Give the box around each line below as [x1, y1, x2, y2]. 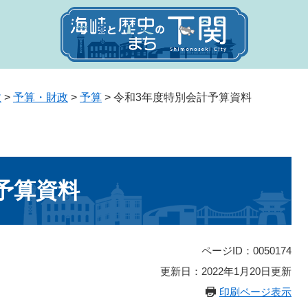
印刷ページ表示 [219, 286, 291, 298]
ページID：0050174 [201, 245, 291, 257]
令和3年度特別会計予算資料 [113, 91, 252, 103]
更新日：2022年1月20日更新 [160, 265, 291, 278]
